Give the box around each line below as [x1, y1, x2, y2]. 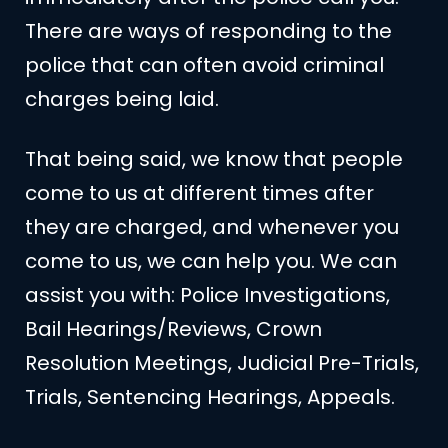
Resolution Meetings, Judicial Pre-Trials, [25, 348, 419, 377]
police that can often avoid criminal [25, 50, 384, 79]
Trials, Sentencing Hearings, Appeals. [25, 382, 395, 411]
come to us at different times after [25, 178, 374, 207]
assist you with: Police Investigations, [25, 280, 390, 309]
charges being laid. [25, 84, 219, 113]
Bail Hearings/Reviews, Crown [25, 314, 322, 343]
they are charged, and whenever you [25, 212, 399, 241]
